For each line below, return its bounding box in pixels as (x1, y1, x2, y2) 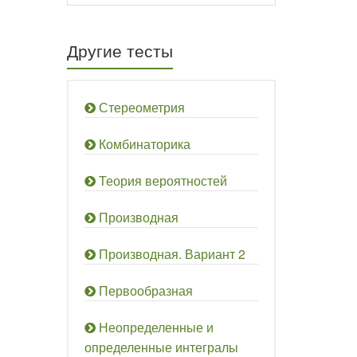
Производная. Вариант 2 (98, 245, 245, 263)
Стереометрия (98, 98, 185, 116)
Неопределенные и (98, 318, 214, 336)
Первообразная (98, 281, 193, 300)
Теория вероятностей (98, 171, 227, 190)
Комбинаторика (98, 135, 190, 153)
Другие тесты (66, 38, 173, 62)
